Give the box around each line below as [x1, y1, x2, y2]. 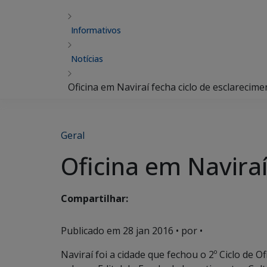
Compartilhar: [61, 192, 128, 206]
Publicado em [61, 224, 123, 237]
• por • [173, 224, 203, 237]
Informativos [71, 24, 121, 36]
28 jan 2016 [123, 224, 173, 237]
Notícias [71, 53, 103, 64]
